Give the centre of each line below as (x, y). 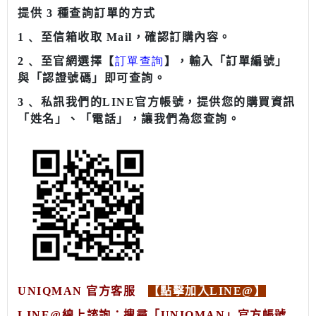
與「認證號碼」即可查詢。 (92, 78)
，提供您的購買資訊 (240, 102)
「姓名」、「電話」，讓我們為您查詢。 (129, 119)
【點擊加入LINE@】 (207, 291)
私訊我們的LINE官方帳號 (112, 102)
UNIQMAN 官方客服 (77, 291)
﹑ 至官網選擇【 (69, 61)
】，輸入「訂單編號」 (226, 61)
